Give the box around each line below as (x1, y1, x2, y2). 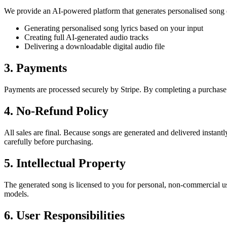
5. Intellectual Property (4, 156, 126, 170)
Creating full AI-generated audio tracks (24, 33, 148, 42)
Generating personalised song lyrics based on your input (24, 24, 203, 33)
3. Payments (4, 61, 67, 75)
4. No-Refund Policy (4, 104, 108, 118)
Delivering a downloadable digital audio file (24, 42, 165, 51)
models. (4, 189, 29, 198)
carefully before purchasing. (4, 137, 93, 146)
